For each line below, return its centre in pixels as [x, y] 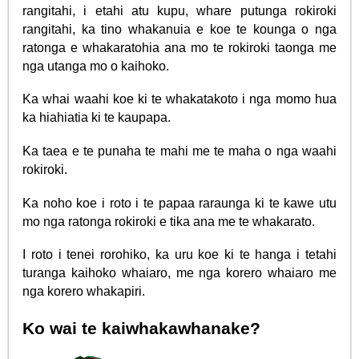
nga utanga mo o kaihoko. [96, 66]
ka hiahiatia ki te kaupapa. [97, 118]
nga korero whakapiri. [84, 292]
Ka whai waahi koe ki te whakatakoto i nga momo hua [179, 99]
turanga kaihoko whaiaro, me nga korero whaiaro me [179, 273]
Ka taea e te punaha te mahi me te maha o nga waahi [179, 151]
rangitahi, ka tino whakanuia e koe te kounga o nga [179, 29]
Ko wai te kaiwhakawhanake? [142, 329]
